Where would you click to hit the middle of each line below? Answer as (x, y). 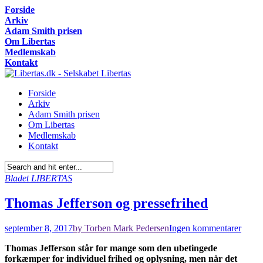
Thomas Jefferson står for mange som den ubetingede (111, 248)
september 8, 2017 (39, 228)
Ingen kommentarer (205, 228)
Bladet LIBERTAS (38, 178)
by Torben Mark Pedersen (121, 228)
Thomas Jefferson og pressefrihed (106, 203)
